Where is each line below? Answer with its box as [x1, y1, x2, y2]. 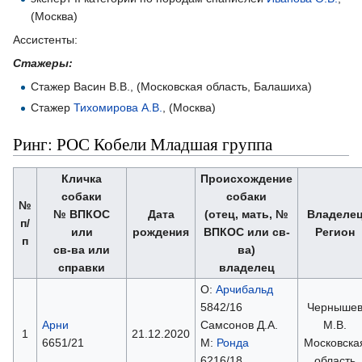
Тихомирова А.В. [74, 100, 163, 114]
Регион [315, 225, 355, 238]
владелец [218, 260, 275, 274]
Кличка [61, 171, 102, 185]
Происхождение [200, 171, 293, 185]
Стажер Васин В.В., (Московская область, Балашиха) [31, 79, 313, 93]
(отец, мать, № [204, 207, 288, 221]
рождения [133, 225, 189, 238]
